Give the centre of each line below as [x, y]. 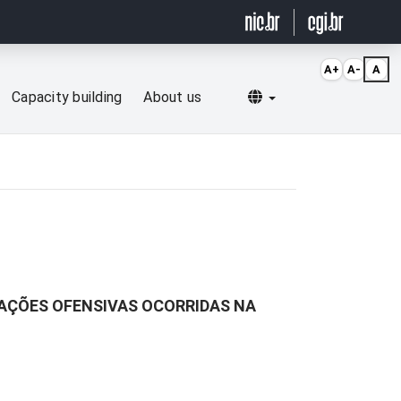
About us [173, 98]
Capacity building [67, 98]
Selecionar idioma [332, 97]
